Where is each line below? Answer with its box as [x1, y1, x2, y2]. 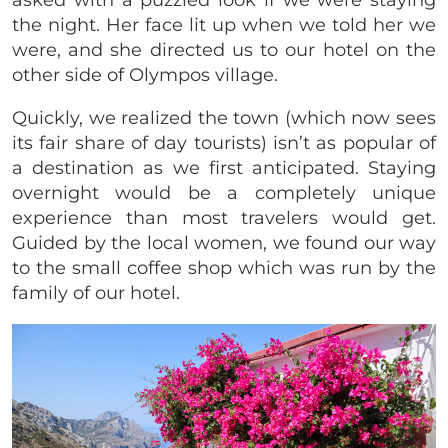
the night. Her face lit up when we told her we [12, 13, 436, 36]
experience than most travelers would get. [12, 206, 436, 229]
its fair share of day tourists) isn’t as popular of [12, 131, 436, 154]
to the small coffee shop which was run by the [12, 256, 436, 279]
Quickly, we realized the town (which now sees [12, 106, 436, 129]
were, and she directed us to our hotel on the [12, 38, 436, 61]
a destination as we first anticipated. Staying [12, 156, 436, 179]
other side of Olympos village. [12, 63, 278, 86]
